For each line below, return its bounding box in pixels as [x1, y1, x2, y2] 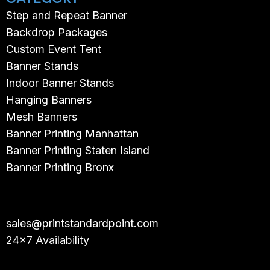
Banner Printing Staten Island [6, 144, 149, 157]
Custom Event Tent [6, 43, 101, 56]
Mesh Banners [6, 110, 77, 124]
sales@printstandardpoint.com [6, 217, 159, 230]
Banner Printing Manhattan [6, 127, 139, 140]
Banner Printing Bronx [6, 161, 114, 174]
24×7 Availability [6, 234, 89, 247]
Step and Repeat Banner [6, 9, 127, 22]
